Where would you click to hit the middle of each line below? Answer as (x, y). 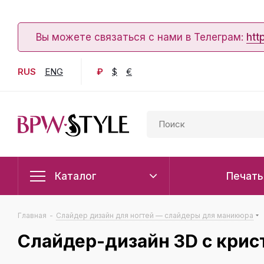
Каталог (76, 176)
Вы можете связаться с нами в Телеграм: (141, 37)
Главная (32, 215)
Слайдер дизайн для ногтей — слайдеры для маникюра (155, 215)
